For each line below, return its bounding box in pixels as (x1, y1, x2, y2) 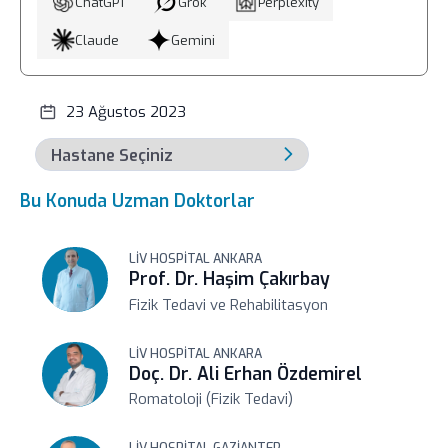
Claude (74, 31, 119, 49)
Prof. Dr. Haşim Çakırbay (129, 267, 331, 291)
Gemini (170, 31, 215, 49)
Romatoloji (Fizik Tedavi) (129, 389, 294, 410)
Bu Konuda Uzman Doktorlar (19, 189, 255, 213)
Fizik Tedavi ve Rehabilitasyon (129, 294, 329, 315)
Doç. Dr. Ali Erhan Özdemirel (129, 362, 363, 386)
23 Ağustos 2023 (65, 101, 186, 122)
